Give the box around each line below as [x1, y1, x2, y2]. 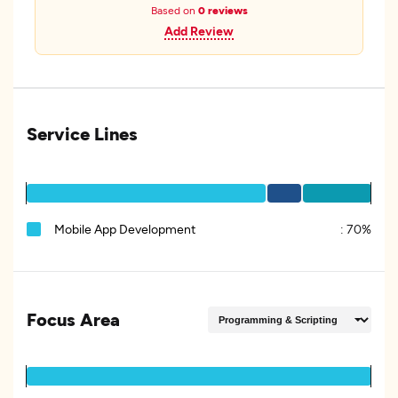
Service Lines [27, 123, 138, 144]
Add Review [164, 23, 234, 38]
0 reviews [197, 4, 248, 16]
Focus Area [27, 308, 120, 330]
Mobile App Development [54, 221, 195, 236]
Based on [150, 4, 198, 16]
